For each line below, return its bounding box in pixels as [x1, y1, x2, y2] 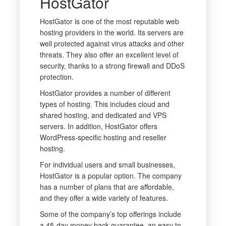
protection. [39, 72, 74, 82]
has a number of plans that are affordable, [39, 182, 174, 192]
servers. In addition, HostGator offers [39, 121, 157, 132]
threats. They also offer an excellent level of [39, 49, 179, 60]
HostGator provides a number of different [39, 88, 171, 98]
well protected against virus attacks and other [39, 38, 184, 49]
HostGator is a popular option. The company [39, 171, 182, 181]
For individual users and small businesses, [39, 159, 175, 170]
